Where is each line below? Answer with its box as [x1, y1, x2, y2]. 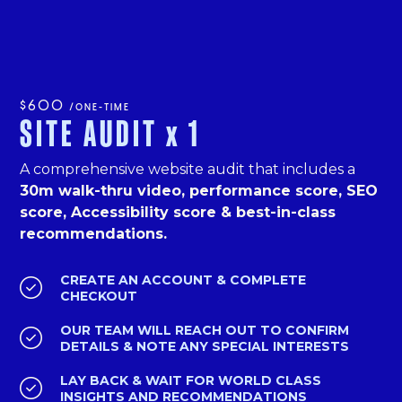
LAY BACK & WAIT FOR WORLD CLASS [60, 372, 322, 389]
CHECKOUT [60, 288, 138, 305]
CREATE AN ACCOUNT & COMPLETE [60, 272, 307, 289]
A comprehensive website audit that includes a [20, 161, 356, 179]
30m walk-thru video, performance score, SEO [20, 182, 379, 200]
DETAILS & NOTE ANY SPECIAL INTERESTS [60, 338, 350, 355]
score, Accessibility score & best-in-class [20, 204, 336, 222]
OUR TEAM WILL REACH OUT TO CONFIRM [60, 322, 350, 339]
